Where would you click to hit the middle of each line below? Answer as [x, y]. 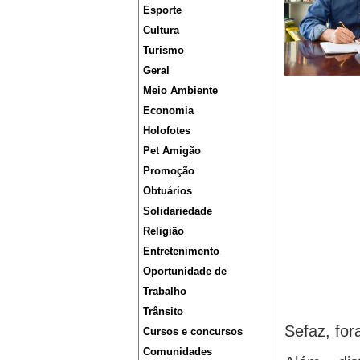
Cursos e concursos [193, 332]
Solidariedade [178, 211]
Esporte [162, 10]
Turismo [164, 51]
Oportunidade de [185, 272]
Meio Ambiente [180, 91]
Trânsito [163, 312]
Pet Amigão [172, 151]
